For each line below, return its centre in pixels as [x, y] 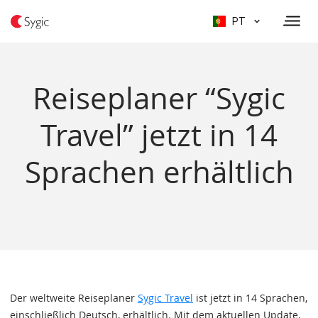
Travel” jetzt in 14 [159, 135]
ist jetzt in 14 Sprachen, [250, 298]
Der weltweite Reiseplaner [74, 298]
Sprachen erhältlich [159, 172]
